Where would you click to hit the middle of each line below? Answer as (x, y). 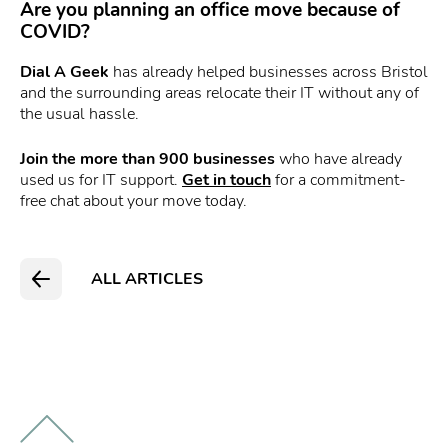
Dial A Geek (64, 72)
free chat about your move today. (133, 201)
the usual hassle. (79, 114)
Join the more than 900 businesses (147, 159)
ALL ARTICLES (146, 278)
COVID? (55, 32)
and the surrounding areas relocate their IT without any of (219, 93)
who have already (338, 159)
